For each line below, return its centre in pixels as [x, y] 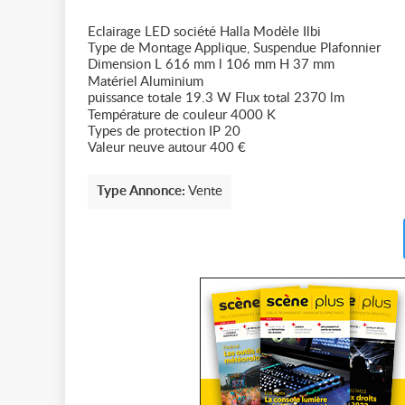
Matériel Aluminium [146, 82]
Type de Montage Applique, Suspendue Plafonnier [234, 48]
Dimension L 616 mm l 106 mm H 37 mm [211, 65]
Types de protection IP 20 [164, 132]
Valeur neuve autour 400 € [167, 148]
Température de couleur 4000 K [182, 115]
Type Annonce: [141, 191]
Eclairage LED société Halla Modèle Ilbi [204, 32]
